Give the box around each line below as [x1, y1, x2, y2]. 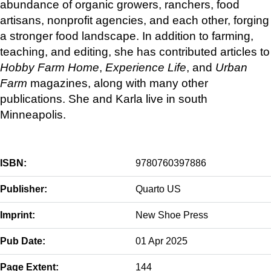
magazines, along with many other [27, 77, 208, 90]
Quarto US [135, 183, 181, 194]
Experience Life [105, 61, 186, 74]
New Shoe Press [135, 209, 208, 220]
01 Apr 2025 [135, 235, 188, 246]
